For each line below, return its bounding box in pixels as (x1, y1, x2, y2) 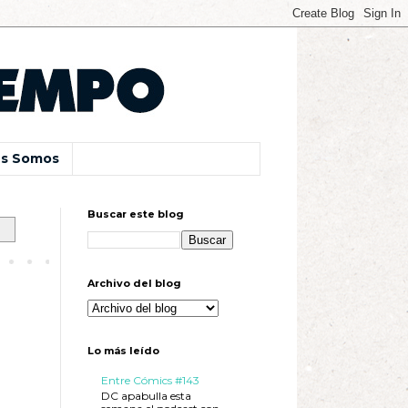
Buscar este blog (87, 207, 184, 220)
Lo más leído (87, 343, 159, 357)
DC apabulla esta (101, 388, 191, 403)
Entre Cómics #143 (101, 373, 199, 388)
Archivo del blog (87, 276, 181, 290)
